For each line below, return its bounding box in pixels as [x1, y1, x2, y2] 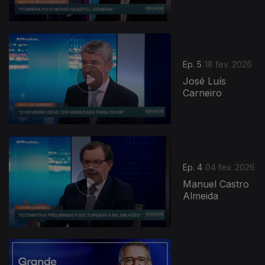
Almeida [183, 190, 219, 202]
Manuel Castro [183, 178, 250, 190]
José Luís [183, 75, 227, 88]
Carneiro [183, 87, 222, 99]
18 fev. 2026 [205, 59, 253, 70]
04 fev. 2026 [205, 162, 256, 173]
